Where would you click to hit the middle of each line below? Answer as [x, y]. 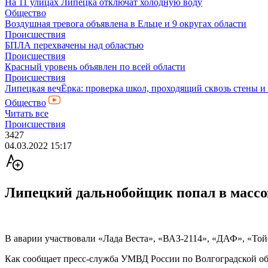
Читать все [27, 113]
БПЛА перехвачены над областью [74, 45]
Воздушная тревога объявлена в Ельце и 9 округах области [126, 24]
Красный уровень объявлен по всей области [95, 67]
